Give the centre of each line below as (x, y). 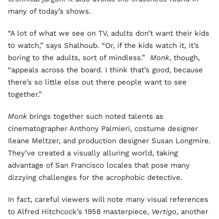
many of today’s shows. (49, 11)
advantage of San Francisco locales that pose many (99, 165)
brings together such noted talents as (95, 116)
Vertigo (164, 212)
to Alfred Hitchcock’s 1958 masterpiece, (80, 212)
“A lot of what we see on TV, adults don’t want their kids (109, 33)
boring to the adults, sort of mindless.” (79, 58)
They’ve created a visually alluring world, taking (93, 153)
